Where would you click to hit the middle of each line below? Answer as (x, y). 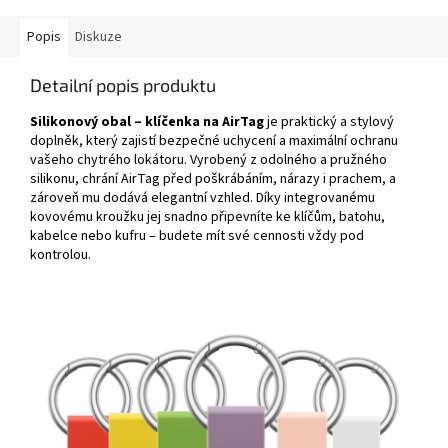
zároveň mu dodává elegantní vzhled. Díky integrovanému (202, 197)
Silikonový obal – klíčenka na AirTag (147, 121)
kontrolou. (60, 254)
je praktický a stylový (329, 121)
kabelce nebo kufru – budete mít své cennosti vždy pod (197, 235)
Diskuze (98, 36)
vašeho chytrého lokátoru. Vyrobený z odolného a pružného (208, 159)
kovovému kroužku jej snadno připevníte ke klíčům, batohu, (207, 216)
